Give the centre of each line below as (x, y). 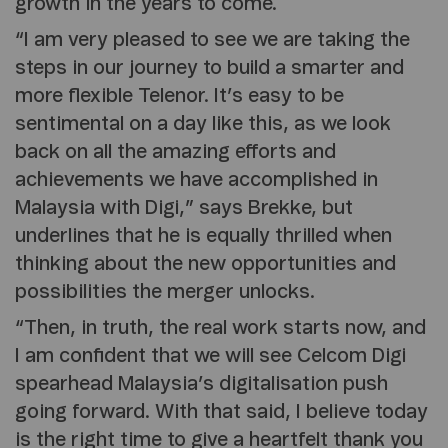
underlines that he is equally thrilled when (203, 236)
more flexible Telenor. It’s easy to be (179, 96)
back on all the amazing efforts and (175, 152)
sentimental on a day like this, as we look (203, 124)
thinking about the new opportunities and (205, 264)
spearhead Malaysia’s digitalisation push (201, 384)
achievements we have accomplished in (196, 180)
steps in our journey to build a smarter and (209, 68)
